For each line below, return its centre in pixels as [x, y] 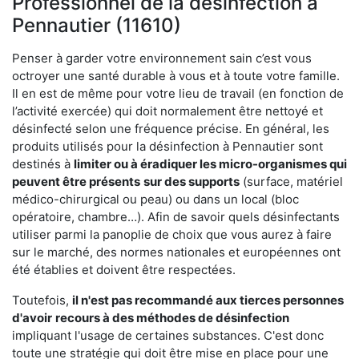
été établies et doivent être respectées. [124, 269]
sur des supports [192, 181]
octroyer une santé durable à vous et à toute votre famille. [176, 75]
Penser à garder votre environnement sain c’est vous [162, 58]
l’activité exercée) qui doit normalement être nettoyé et [167, 111]
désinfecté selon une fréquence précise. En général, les [171, 128]
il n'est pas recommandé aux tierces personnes [208, 300]
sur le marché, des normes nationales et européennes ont [176, 252]
